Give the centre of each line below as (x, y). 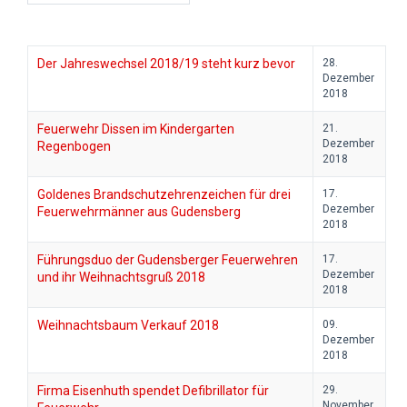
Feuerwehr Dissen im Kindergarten (136, 129)
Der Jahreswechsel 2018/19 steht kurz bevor (166, 64)
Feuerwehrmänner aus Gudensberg (139, 212)
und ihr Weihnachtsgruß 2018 (121, 278)
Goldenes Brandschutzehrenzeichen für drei (164, 195)
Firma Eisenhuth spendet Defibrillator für (153, 391)
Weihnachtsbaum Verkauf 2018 (128, 326)
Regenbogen (74, 147)
